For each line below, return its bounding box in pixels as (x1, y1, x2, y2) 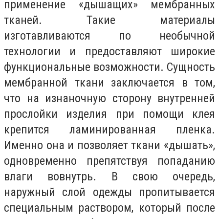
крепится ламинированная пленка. (4, 122, 215, 136)
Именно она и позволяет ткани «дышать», (4, 138, 215, 152)
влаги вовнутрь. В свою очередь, (4, 169, 215, 183)
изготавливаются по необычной (4, 28, 215, 43)
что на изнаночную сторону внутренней (4, 91, 215, 105)
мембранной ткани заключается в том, (4, 75, 215, 89)
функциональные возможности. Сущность (4, 60, 215, 74)
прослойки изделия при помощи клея (4, 107, 215, 121)
